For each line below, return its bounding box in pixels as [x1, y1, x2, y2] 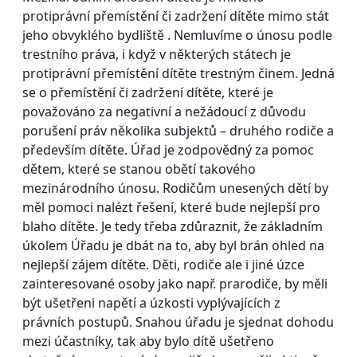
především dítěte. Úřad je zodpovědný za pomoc [22, 140, 314, 159]
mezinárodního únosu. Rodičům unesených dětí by [22, 178, 328, 197]
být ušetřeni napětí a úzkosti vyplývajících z [22, 293, 280, 312]
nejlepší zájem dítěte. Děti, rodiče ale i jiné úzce [22, 255, 304, 273]
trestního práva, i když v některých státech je [22, 45, 291, 63]
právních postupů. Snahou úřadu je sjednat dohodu [22, 312, 334, 331]
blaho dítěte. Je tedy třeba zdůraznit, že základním [22, 217, 323, 235]
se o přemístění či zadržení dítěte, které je [22, 83, 273, 101]
